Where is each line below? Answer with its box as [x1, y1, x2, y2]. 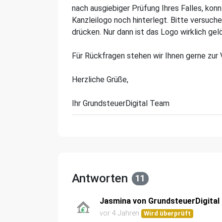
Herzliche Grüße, [72, 75, 128, 84]
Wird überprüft [144, 210, 191, 217]
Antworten [72, 171, 128, 185]
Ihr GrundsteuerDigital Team [72, 99, 169, 108]
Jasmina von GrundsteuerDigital [100, 196, 220, 206]
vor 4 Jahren [100, 209, 139, 218]
